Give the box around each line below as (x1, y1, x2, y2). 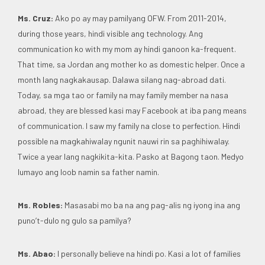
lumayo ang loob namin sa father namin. (18, 166, 159, 177)
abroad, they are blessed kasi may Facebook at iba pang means (18, 105, 247, 115)
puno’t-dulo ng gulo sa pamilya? (18, 215, 131, 225)
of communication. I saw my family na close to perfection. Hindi (18, 120, 240, 131)
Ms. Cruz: (18, 12, 53, 23)
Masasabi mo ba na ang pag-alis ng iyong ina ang (63, 199, 240, 210)
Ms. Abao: (18, 248, 56, 258)
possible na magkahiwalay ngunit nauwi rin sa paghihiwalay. (18, 135, 230, 146)
